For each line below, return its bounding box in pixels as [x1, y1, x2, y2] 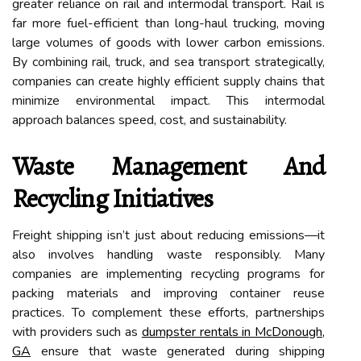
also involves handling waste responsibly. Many [12, 245, 325, 263]
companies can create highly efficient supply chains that [12, 72, 325, 90]
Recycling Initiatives [12, 180, 214, 216]
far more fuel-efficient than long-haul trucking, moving [12, 14, 325, 32]
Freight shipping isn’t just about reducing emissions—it [12, 226, 325, 244]
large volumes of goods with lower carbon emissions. [12, 33, 325, 52]
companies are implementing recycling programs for [12, 264, 325, 283]
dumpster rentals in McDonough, [141, 322, 326, 341]
